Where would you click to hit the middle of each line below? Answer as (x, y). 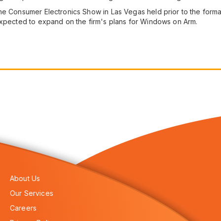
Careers (23, 208)
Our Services (32, 193)
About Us (25, 178)
